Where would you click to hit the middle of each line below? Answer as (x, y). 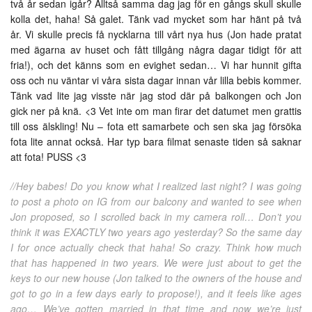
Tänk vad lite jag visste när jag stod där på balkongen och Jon (156, 96)
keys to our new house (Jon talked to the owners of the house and (156, 278)
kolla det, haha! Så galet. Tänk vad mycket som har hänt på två (156, 19)
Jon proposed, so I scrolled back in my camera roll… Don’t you (156, 217)
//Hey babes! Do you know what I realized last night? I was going (156, 186)
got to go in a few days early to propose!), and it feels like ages (156, 294)
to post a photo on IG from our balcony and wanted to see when (156, 202)
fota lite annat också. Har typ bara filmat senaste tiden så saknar (156, 142)
